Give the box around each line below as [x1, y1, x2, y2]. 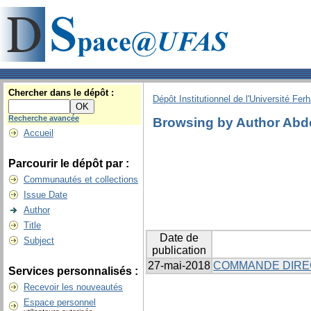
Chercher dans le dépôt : [8, 87, 114, 98]
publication [152, 244, 206, 257]
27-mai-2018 [148, 260, 210, 272]
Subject [24, 235, 54, 246]
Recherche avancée [8, 114, 79, 122]
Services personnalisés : [8, 265, 138, 277]
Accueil [24, 128, 53, 138]
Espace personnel [24, 297, 96, 308]
